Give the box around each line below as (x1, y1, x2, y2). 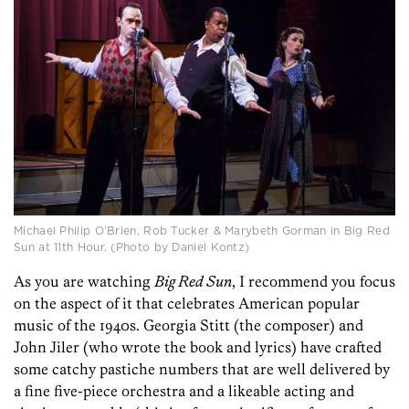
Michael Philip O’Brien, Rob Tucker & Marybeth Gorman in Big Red (14, 222, 390, 238)
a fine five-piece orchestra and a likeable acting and (14, 381, 354, 400)
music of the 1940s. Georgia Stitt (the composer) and (14, 315, 363, 334)
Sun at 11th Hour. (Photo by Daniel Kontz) (14, 238, 250, 255)
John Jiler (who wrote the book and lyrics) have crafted (14, 337, 382, 356)
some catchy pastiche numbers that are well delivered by (14, 359, 390, 378)
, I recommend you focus (232, 271, 395, 290)
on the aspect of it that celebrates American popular (14, 293, 360, 312)
